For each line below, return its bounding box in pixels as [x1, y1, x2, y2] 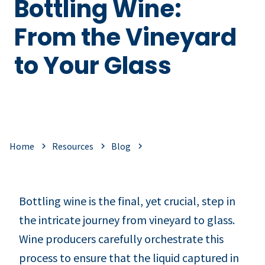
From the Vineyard [14, 21, 237, 54]
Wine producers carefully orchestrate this [19, 231, 224, 246]
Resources [52, 140, 93, 152]
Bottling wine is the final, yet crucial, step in [19, 193, 235, 208]
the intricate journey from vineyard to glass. [19, 212, 235, 227]
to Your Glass [14, 49, 172, 82]
